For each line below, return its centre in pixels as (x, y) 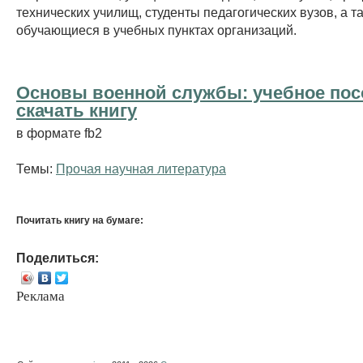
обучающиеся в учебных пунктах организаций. (156, 30)
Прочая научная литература (141, 168)
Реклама (41, 296)
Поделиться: (58, 257)
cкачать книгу (77, 110)
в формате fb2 (59, 132)
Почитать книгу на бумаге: (80, 220)
